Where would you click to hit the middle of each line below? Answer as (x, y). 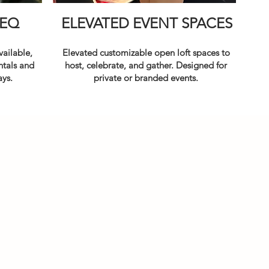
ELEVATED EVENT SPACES (147, 23)
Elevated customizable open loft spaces (142, 53)
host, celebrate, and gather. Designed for (146, 65)
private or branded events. (146, 78)
